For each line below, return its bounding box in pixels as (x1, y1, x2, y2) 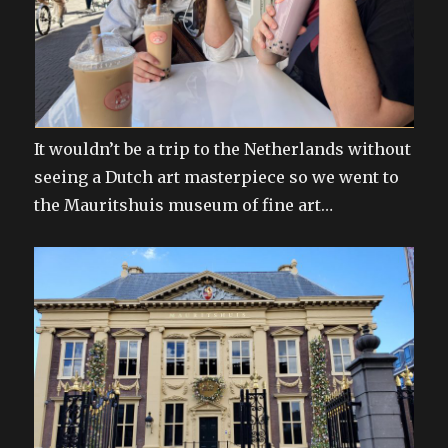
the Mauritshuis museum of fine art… (34, 194, 334, 215)
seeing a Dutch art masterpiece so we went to (34, 166, 400, 187)
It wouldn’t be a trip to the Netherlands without (34, 138, 412, 159)
